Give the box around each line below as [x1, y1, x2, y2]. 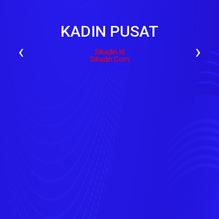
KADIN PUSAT [61, 22, 158, 41]
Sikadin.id [94, 47, 125, 56]
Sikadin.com [89, 54, 130, 64]
